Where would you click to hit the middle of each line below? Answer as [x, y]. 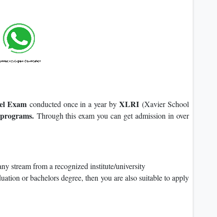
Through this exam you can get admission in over [113, 116]
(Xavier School [164, 104]
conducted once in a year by [74, 104]
